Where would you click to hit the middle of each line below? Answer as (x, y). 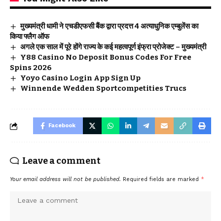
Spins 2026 (31, 68)
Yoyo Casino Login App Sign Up (81, 78)
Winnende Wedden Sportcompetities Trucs (104, 88)
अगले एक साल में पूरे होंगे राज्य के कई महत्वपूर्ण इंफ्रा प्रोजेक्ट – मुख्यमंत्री (113, 47)
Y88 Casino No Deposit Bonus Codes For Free (106, 57)
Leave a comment (61, 161)
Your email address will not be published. (65, 179)
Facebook (62, 126)
